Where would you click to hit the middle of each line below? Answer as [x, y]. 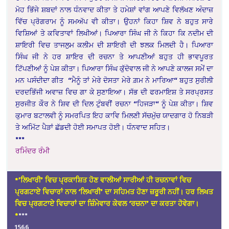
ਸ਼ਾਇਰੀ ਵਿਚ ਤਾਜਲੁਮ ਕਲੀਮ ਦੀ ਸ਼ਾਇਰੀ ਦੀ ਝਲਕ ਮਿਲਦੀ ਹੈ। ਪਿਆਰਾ [114, 45]
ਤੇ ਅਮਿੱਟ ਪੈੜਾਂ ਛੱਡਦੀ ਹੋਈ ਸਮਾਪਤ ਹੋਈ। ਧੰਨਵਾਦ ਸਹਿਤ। [93, 127]
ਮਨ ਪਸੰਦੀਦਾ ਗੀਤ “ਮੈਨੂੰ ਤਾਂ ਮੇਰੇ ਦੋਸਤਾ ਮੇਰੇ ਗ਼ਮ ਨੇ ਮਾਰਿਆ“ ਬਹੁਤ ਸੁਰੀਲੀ [114, 80]
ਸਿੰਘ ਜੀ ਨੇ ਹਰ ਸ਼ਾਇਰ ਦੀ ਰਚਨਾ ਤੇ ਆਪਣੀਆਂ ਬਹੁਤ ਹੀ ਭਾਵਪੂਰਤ [114, 57]
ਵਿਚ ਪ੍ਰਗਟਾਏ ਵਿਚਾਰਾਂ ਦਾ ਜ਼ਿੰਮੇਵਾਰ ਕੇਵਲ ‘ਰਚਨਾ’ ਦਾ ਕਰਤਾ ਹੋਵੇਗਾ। [107, 203]
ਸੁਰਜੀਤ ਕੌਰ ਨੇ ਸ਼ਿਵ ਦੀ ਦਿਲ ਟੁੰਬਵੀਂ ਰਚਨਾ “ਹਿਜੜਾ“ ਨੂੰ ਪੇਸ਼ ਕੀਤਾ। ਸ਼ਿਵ [114, 104]
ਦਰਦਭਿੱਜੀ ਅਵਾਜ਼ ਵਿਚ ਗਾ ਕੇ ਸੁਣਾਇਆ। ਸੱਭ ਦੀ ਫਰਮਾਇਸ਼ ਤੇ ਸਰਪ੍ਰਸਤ [114, 92]
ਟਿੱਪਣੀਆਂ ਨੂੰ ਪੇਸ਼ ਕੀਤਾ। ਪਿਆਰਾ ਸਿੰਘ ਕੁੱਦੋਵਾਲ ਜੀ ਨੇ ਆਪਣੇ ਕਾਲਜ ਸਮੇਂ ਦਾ [114, 68]
